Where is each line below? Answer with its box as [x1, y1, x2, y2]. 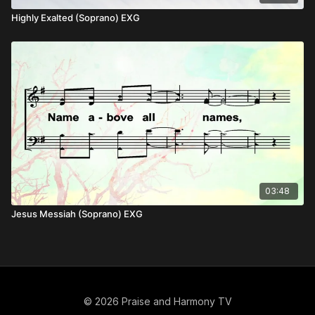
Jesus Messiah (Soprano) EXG [11, 207, 143, 219]
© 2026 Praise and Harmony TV [83, 295, 232, 307]
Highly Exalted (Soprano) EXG [11, 12, 140, 23]
